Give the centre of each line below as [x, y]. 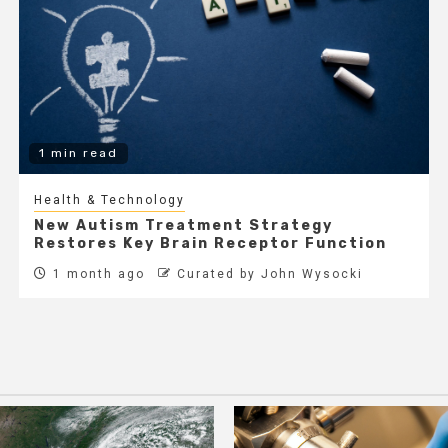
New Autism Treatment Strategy [183, 225]
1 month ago [96, 273]
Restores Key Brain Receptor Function [210, 243]
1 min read [78, 152]
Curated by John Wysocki [269, 273]
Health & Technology [109, 199]
